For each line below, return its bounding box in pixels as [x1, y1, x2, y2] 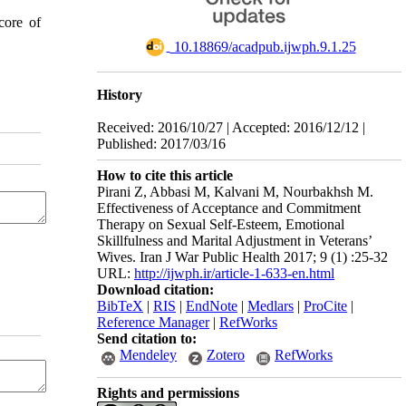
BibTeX [97, 298, 143, 314]
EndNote [186, 298, 237, 314]
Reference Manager [97, 314, 209, 330]
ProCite [304, 298, 347, 314]
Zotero [207, 347, 245, 362]
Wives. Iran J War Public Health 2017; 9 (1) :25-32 [97, 249, 388, 265]
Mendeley [120, 347, 177, 362]
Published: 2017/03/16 [97, 136, 226, 151]
